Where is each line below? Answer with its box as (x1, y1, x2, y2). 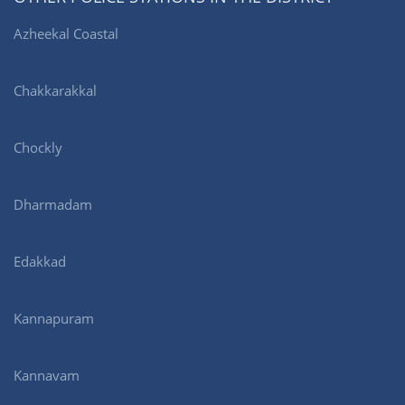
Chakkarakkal (14, 81, 97, 100)
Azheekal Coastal (14, 24, 118, 43)
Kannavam (14, 366, 80, 385)
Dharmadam (14, 195, 92, 214)
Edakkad (14, 252, 66, 271)
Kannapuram (14, 309, 94, 328)
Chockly (14, 138, 62, 157)
